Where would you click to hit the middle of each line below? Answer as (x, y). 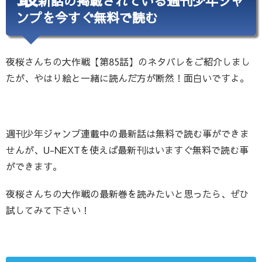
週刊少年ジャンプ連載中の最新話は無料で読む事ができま (127, 133)
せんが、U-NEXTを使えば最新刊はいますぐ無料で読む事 (127, 149)
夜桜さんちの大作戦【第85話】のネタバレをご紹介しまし (128, 62)
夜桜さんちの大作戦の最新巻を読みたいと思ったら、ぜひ (127, 193)
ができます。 (34, 166)
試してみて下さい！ (48, 210)
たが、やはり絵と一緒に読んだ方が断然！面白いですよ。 (127, 78)
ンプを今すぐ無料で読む (87, 17)
